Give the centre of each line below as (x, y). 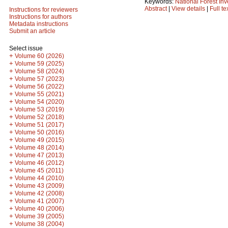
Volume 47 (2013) (39, 155)
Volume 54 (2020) (39, 102)
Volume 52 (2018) (39, 117)
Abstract (156, 8)
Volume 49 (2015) (39, 140)
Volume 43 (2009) (39, 186)
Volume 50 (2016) (39, 132)
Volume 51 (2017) (39, 125)
